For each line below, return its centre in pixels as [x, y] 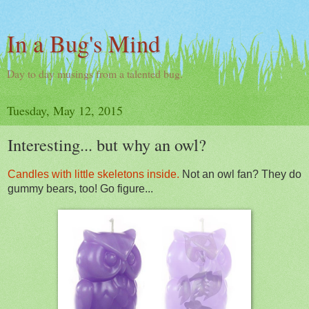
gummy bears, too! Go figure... [80, 188]
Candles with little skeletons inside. [93, 174]
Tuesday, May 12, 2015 [65, 110]
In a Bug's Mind [83, 43]
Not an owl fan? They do [240, 174]
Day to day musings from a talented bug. [95, 73]
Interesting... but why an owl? [107, 144]
